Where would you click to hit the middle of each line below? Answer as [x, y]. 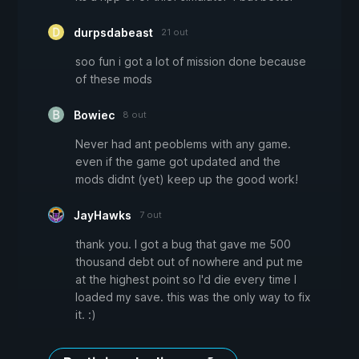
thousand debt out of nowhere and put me [189, 262]
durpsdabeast [113, 33]
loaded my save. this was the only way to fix [193, 297]
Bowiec [94, 115]
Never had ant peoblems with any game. [183, 144]
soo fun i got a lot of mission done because [191, 62]
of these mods [114, 79]
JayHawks [103, 216]
